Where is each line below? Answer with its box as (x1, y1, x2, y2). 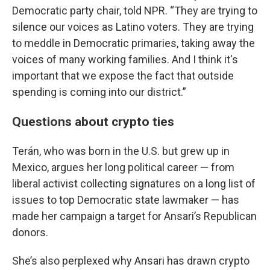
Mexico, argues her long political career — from (12, 161, 234, 174)
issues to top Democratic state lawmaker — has (12, 193, 239, 206)
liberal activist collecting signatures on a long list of (12, 177, 256, 190)
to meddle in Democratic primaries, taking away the (12, 37, 255, 49)
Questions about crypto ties (12, 114, 174, 129)
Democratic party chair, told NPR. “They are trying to (12, 4, 257, 17)
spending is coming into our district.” (12, 86, 186, 98)
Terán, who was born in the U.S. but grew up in (12, 145, 230, 157)
